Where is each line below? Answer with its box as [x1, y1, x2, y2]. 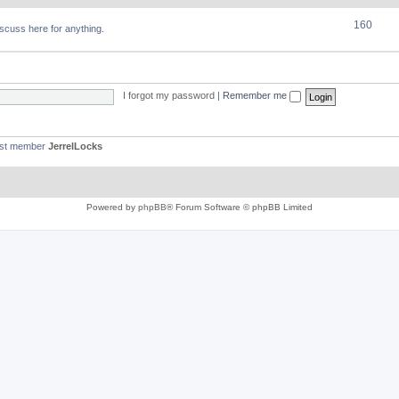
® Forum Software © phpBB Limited [167, 202, 313, 212]
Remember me [222, 90, 289, 102]
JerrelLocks [48, 140, 102, 151]
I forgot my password [122, 90, 215, 102]
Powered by [86, 202, 138, 212]
